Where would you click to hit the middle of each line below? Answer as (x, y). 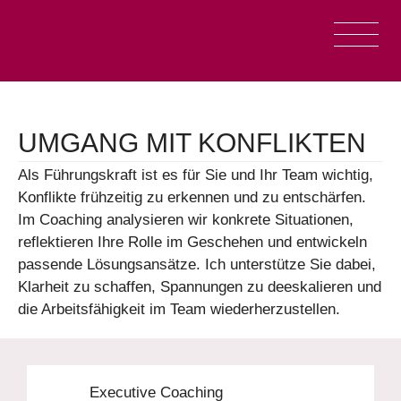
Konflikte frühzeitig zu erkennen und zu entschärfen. (192, 197)
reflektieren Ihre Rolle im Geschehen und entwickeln (192, 242)
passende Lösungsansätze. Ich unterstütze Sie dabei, (197, 264)
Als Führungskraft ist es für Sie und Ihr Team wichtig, (196, 175)
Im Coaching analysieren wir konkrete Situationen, (186, 219)
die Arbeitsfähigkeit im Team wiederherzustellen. (179, 309)
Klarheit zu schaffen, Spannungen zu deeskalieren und (200, 286)
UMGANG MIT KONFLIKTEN (192, 142)
